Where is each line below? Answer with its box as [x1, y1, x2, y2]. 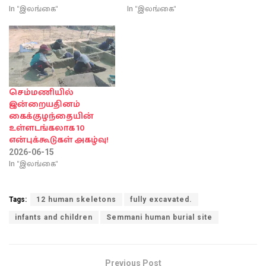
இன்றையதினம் [9, 97, 80, 111]
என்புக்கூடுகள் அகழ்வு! [9, 133, 109, 147]
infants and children [15, 213, 93, 221]
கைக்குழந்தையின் [9, 109, 94, 123]
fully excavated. [130, 195, 192, 204]
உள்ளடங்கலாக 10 [9, 121, 85, 135]
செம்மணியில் [9, 85, 74, 99]
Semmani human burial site [106, 213, 213, 221]
